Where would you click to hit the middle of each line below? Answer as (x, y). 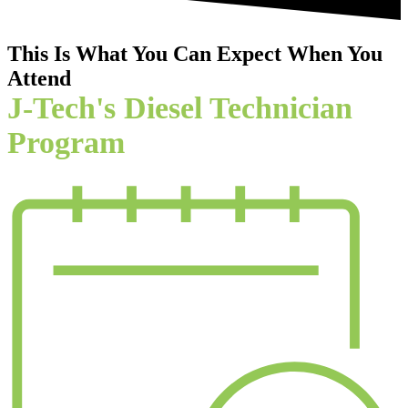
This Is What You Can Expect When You (195, 54)
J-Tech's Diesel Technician (180, 108)
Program (66, 143)
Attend (39, 79)
